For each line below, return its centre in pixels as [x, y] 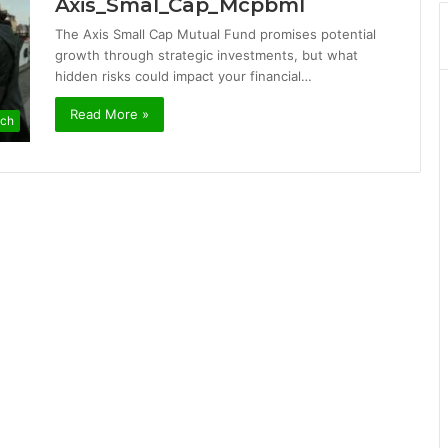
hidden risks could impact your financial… [183, 76]
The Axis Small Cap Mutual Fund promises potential [215, 34]
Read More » [109, 114]
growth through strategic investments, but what [206, 55]
